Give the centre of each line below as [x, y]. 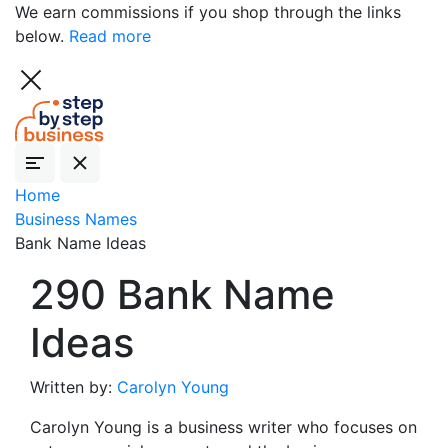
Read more [110, 36]
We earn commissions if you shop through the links [208, 12]
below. [42, 36]
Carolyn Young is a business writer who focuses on [223, 427]
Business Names [76, 219]
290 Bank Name [182, 294]
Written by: [73, 387]
